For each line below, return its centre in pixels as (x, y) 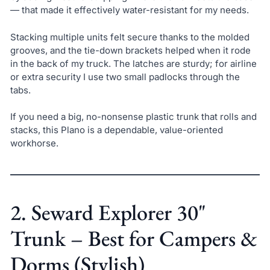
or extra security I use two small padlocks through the (125, 77)
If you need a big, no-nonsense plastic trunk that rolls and (133, 117)
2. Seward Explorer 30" (108, 213)
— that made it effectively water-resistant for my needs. (129, 10)
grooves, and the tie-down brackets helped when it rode (130, 50)
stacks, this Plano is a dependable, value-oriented (116, 130)
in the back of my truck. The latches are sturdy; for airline (133, 63)
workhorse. (34, 143)
